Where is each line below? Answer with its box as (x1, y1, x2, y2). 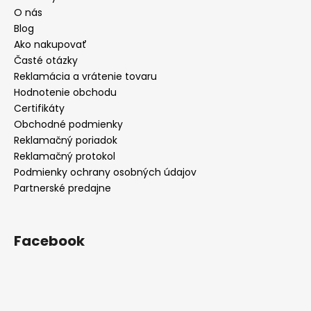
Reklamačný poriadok (14, 133, 117, 147)
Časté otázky (14, 53, 78, 67)
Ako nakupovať (14, 37, 87, 51)
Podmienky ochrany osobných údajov (14, 165, 196, 179)
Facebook (14, 230, 85, 251)
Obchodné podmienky (14, 117, 123, 131)
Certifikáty (14, 101, 65, 115)
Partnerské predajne (14, 180, 111, 195)
